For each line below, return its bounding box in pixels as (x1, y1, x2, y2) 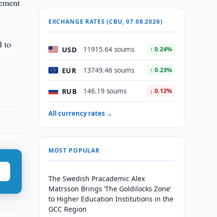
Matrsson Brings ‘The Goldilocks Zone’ (48, 184, 171, 193)
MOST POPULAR (48, 146, 100, 155)
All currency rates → (48, 109, 112, 118)
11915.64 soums (83, 45, 134, 54)
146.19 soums (83, 87, 126, 95)
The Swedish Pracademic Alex (48, 174, 145, 183)
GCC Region (48, 204, 87, 214)
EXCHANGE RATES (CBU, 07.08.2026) (48, 17, 163, 26)
